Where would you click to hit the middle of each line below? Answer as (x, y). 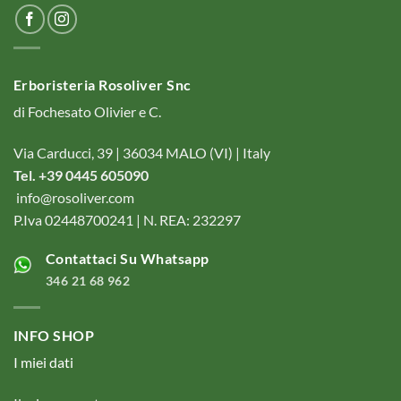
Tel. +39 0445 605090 (81, 175)
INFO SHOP (54, 336)
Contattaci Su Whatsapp (128, 259)
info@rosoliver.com (75, 198)
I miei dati (43, 363)
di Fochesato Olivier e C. (87, 112)
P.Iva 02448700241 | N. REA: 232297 (127, 220)
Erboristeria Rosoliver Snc (104, 85)
